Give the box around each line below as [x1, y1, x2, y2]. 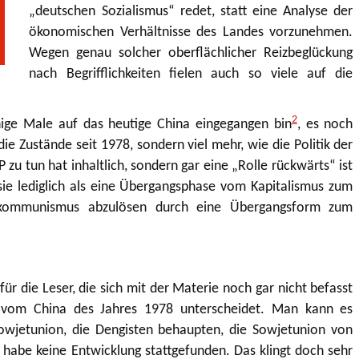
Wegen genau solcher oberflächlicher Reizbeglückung [29, 45, 353, 61]
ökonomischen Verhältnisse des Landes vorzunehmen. [29, 24, 353, 40]
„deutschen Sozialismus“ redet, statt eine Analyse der [29, 3, 353, 19]
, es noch [296, 117, 353, 133]
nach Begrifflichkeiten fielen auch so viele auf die [29, 66, 353, 82]
